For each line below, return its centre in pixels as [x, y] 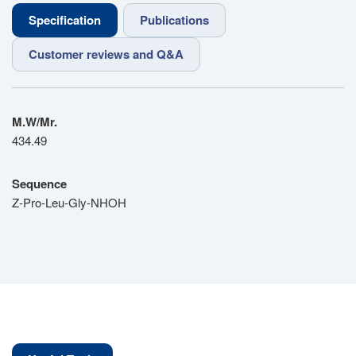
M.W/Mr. [35, 122]
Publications [174, 20]
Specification [65, 20]
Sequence [39, 184]
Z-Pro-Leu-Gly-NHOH [69, 202]
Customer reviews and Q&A [106, 54]
